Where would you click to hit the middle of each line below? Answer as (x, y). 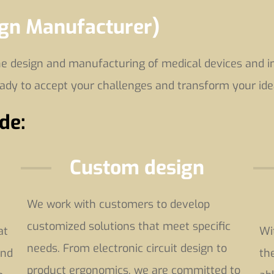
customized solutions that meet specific (129, 226)
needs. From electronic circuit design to (127, 248)
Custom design (137, 168)
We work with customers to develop (119, 204)
